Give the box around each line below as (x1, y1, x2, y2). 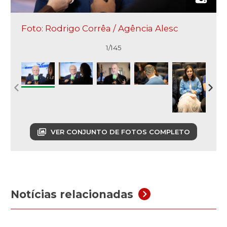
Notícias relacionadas (11, 187, 133, 201)
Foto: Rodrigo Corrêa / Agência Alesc (21, 23, 178, 33)
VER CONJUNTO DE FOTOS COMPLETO (51, 127, 190, 136)
